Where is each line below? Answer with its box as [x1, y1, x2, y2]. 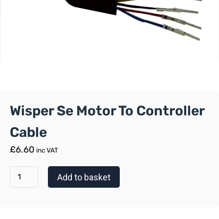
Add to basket [57, 172, 111, 182]
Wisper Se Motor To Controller [10, 103, 204, 119]
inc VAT [36, 146, 58, 154]
